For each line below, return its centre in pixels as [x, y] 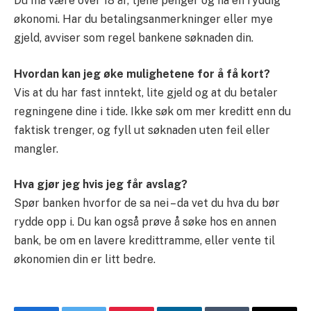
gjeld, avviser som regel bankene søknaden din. [134, 38]
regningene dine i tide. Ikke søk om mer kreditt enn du [152, 111]
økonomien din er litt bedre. [85, 260]
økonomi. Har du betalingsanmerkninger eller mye [143, 19]
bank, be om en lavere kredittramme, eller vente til [144, 241]
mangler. [36, 149]
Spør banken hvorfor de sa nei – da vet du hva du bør [147, 203]
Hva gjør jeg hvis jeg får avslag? [101, 185]
